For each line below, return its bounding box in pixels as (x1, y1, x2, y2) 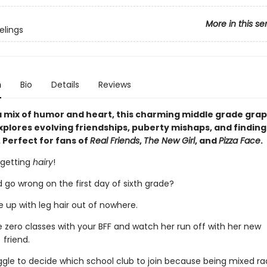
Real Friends (89, 135, 139, 147)
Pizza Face (218, 135, 260, 147)
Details (51, 79, 79, 91)
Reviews (98, 79, 131, 91)
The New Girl (143, 135, 195, 147)
